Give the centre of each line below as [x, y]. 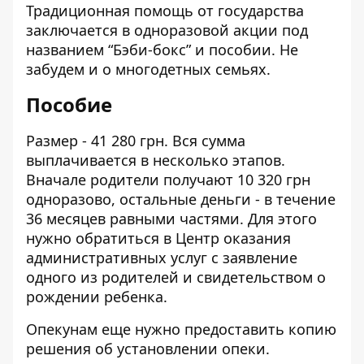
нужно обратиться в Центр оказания [158, 238]
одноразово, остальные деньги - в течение [181, 199]
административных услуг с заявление [162, 258]
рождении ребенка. [97, 297]
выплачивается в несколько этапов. [156, 160]
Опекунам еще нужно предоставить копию [181, 329]
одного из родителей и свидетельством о [176, 277]
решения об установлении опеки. [148, 349]
